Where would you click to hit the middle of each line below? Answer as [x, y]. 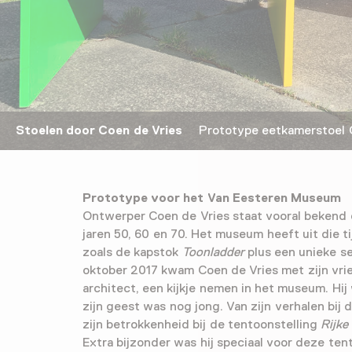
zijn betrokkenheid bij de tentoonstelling [202, 324]
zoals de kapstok [132, 252]
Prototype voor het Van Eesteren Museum [212, 198]
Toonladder [213, 252]
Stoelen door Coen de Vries [99, 130]
